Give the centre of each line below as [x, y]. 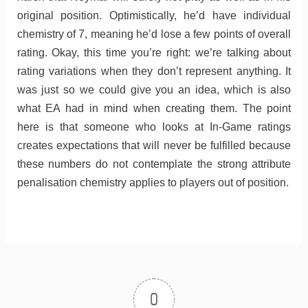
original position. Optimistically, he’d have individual [154, 15]
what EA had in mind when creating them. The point [154, 108]
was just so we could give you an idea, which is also [154, 89]
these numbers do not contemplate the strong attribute [154, 164]
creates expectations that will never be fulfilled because [154, 145]
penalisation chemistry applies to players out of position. [153, 182]
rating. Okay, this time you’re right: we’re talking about [154, 52]
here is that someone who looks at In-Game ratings [154, 126]
